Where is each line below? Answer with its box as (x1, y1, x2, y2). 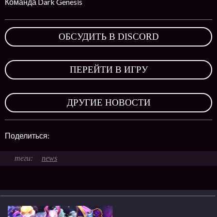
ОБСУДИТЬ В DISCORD (58, 31, 159, 42)
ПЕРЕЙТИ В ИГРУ (69, 64, 148, 75)
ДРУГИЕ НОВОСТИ (66, 97, 151, 108)
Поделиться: (5, 131, 51, 140)
